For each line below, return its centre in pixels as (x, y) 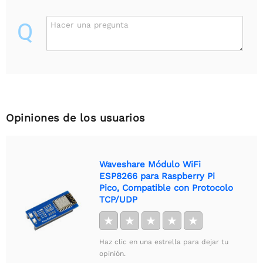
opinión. (112, 253)
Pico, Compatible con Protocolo (166, 188)
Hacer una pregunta (90, 24)
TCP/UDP (118, 199)
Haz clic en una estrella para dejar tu (164, 242)
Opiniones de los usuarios (75, 117)
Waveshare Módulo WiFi (150, 164)
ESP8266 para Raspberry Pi (157, 176)
